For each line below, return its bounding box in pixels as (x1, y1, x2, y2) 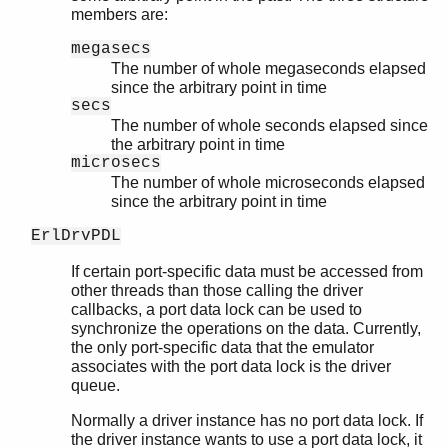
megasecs (71, 40, 151, 59)
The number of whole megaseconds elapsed (111, 60, 426, 78)
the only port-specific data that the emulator (71, 339, 374, 357)
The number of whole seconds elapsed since (111, 117, 428, 135)
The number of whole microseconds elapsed (111, 174, 425, 192)
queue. (71, 377, 120, 395)
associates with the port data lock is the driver (71, 358, 391, 376)
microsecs (71, 154, 161, 173)
